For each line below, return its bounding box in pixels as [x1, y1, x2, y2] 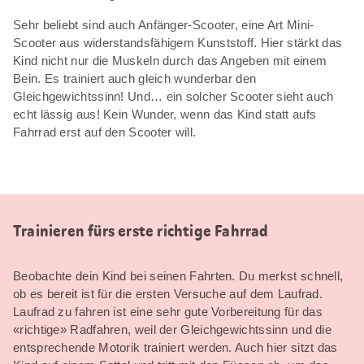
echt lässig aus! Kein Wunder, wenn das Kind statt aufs [13, 106, 317, 121]
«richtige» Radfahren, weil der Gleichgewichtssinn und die [13, 322, 332, 336]
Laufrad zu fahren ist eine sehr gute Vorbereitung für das [13, 304, 323, 318]
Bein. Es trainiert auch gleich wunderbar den [13, 71, 257, 85]
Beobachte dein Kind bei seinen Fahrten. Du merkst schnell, [13, 268, 344, 283]
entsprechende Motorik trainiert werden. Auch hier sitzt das [13, 340, 338, 354]
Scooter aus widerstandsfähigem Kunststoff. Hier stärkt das [13, 35, 343, 50]
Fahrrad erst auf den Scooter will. [13, 124, 200, 139]
